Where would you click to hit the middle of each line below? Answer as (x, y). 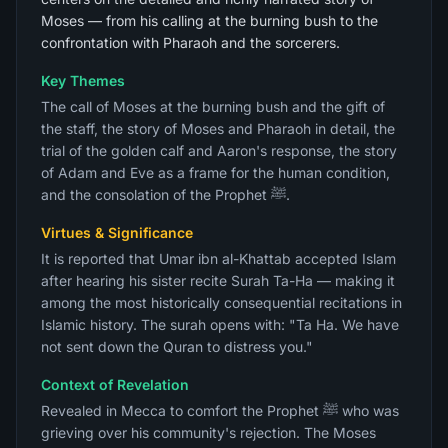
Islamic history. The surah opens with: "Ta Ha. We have (220, 324)
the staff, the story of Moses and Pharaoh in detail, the (218, 128)
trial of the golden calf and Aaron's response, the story (219, 150)
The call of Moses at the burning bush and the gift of (213, 106)
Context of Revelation (115, 384)
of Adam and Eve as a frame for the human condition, (215, 172)
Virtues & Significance (117, 232)
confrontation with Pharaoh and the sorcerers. (190, 42)
